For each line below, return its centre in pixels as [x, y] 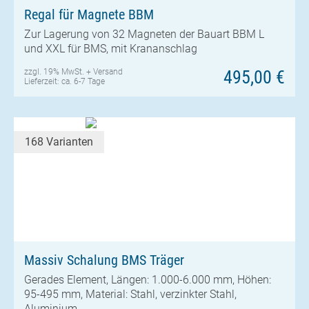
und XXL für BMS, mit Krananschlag [111, 49]
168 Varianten [59, 141]
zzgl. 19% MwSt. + [59, 71]
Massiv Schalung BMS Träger [104, 260]
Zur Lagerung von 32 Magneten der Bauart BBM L [144, 34]
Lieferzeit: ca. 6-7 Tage [64, 81]
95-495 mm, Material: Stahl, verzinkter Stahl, [130, 295]
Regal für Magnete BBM [89, 14]
